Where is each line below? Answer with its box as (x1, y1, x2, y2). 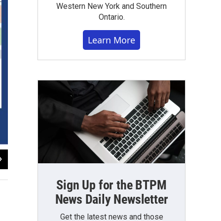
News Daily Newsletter (55, 191, 168, 207)
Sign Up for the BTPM (56, 177, 167, 192)
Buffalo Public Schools (8, 166, 57, 173)
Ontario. (98, 12, 125, 22)
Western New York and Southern (56, 1, 167, 11)
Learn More (88, 34, 135, 46)
